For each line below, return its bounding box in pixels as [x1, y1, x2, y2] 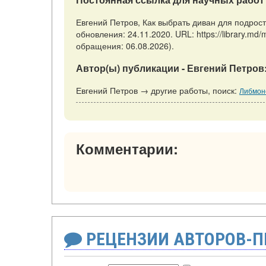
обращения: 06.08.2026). [76, 39, 174, 52]
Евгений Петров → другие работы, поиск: [76, 84, 239, 96]
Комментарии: [76, 138, 178, 159]
